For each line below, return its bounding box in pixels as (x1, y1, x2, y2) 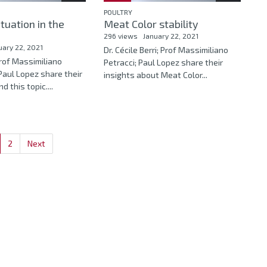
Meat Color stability (103, 17, 198, 31)
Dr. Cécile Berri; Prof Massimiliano (103, 45, 228, 55)
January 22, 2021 (142, 32, 198, 41)
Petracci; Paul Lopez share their (103, 57, 223, 68)
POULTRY (103, 8, 132, 17)
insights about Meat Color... (103, 70, 207, 80)
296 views (103, 32, 138, 41)
